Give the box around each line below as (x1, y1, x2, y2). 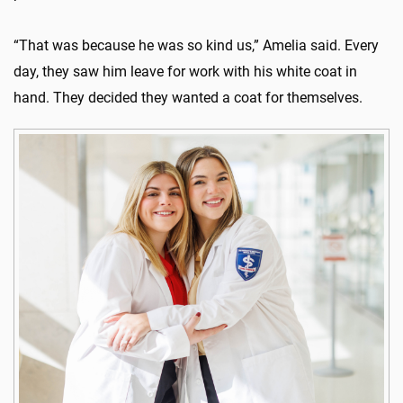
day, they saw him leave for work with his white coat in (13, 63, 357, 81)
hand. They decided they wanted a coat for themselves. (13, 89, 363, 107)
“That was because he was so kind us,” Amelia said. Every (13, 37, 379, 55)
